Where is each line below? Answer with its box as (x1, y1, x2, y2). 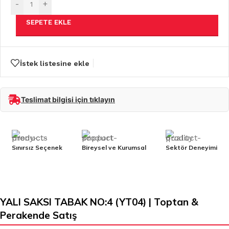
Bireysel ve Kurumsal (82, 144, 146, 152)
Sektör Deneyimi (166, 144, 217, 152)
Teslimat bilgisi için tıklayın (21, 95, 115, 104)
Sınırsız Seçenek (12, 144, 62, 152)
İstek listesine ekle (20, 59, 89, 67)
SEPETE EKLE (26, 18, 71, 26)
